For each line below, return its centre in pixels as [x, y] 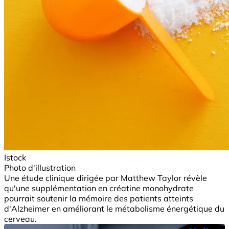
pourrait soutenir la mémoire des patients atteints [99, 198]
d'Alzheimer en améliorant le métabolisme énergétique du [114, 208]
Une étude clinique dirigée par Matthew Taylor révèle [106, 178]
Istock [15, 157]
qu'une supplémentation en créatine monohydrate [99, 188]
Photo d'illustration [40, 167]
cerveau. [20, 219]
